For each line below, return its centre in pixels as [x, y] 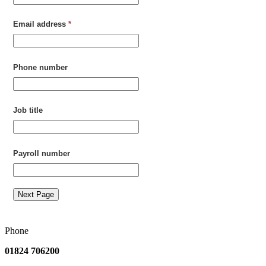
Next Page [36, 194]
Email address [40, 24]
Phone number [41, 67]
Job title [28, 110]
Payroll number [42, 153]
